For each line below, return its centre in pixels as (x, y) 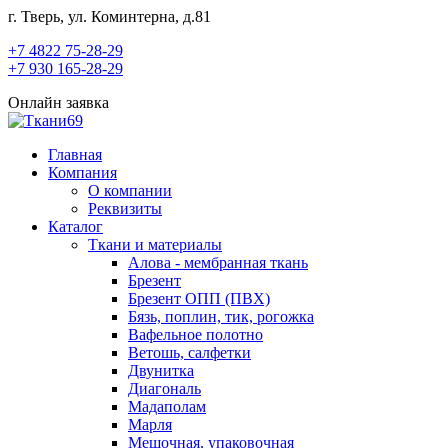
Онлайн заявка (58, 102)
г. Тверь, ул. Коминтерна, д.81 (109, 16)
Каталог (75, 226)
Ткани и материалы (155, 244)
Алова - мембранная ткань (218, 262)
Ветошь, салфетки (189, 352)
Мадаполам (167, 406)
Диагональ (164, 388)
